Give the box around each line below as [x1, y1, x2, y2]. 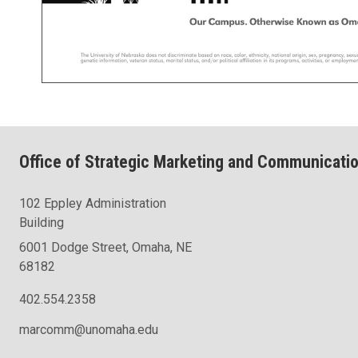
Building [19, 215, 64, 231]
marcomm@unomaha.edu [19, 322, 158, 338]
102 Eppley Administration [19, 196, 166, 212]
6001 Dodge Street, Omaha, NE [19, 240, 192, 256]
